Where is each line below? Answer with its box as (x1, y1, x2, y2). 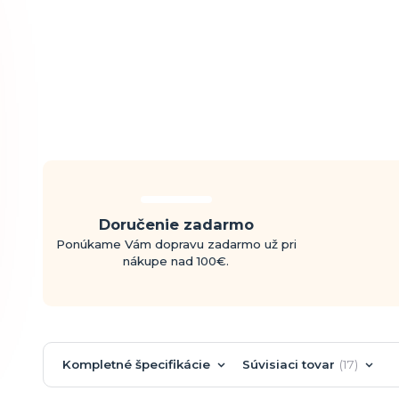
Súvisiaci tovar (241, 356, 335, 371)
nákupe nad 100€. (123, 254, 230, 269)
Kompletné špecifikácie (61, 356, 210, 371)
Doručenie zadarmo (98, 216, 254, 234)
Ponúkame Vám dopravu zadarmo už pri (55, 237, 297, 252)
